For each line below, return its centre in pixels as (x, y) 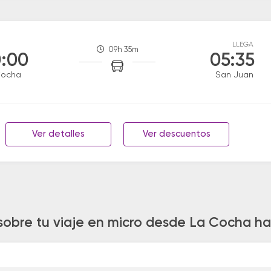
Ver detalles (58, 134)
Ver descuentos (176, 134)
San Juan (234, 75)
